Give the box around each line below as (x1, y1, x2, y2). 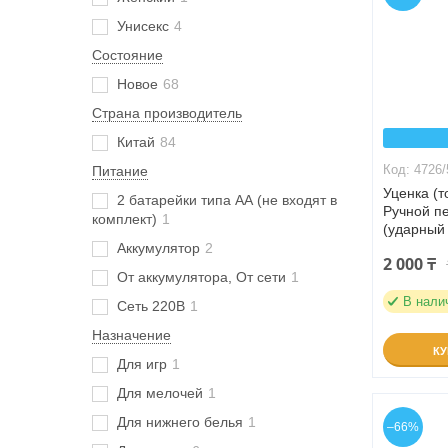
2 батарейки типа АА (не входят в (117, 192, 337, 208)
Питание (92, 163, 148, 179)
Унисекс (117, 18, 169, 34)
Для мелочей (117, 385, 203, 401)
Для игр (117, 356, 167, 372)
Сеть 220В (117, 298, 185, 314)
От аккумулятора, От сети (117, 269, 286, 285)
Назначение (92, 327, 171, 343)
